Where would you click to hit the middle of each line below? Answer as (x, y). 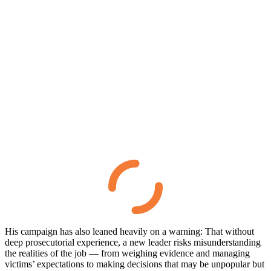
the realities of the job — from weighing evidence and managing (127, 253)
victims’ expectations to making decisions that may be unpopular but (135, 264)
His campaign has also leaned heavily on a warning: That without (129, 231)
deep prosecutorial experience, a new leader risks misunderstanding (133, 242)
